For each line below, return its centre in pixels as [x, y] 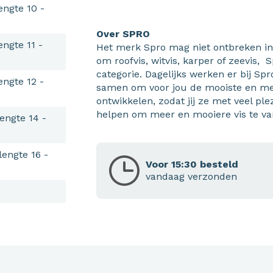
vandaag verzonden [192, 176]
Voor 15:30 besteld [192, 164]
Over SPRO [123, 34]
